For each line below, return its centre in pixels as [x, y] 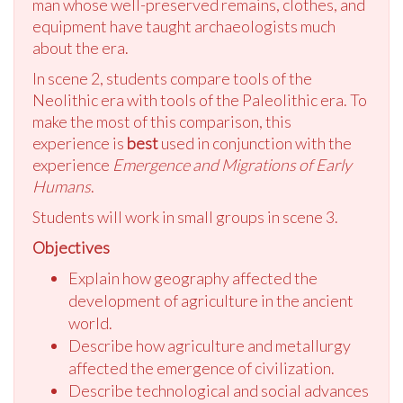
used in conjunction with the [255, 143]
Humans [62, 187]
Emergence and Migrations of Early [232, 165]
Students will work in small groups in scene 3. [185, 217]
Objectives [71, 248]
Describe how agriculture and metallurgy [210, 346]
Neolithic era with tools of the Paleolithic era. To [200, 100]
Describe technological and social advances [219, 391]
